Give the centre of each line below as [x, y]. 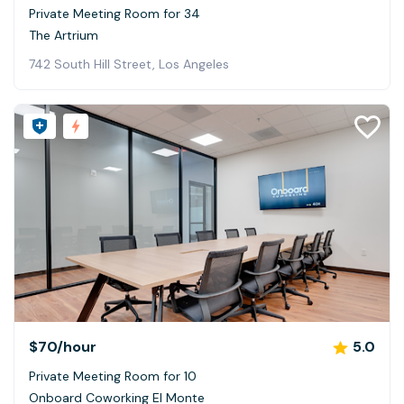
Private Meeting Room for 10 [113, 376]
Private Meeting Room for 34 [115, 13]
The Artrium [64, 35]
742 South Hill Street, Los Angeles [129, 64]
